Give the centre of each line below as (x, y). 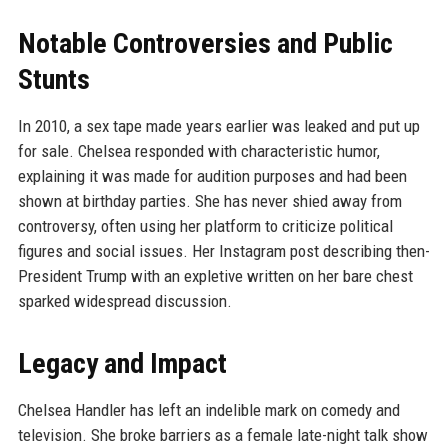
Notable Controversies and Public (205, 43)
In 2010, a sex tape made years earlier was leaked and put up (218, 125)
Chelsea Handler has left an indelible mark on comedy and (208, 409)
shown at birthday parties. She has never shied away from (209, 200)
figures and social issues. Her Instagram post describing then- (223, 250)
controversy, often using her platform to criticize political (205, 225)
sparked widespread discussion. (124, 300)
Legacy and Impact (122, 363)
